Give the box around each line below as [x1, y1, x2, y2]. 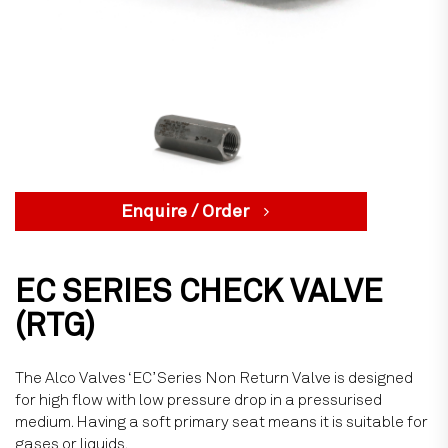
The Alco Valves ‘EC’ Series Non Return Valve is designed [15, 368, 413, 388]
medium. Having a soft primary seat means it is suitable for [15, 412, 428, 432]
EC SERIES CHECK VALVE [15, 272, 383, 312]
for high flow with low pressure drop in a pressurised [15, 390, 382, 410]
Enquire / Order [120, 200, 249, 223]
